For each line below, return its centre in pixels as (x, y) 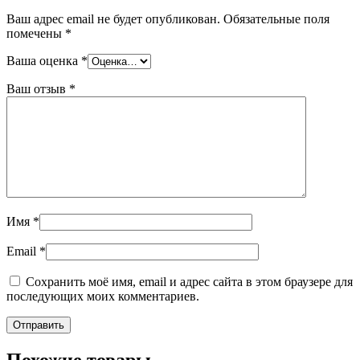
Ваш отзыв (38, 88)
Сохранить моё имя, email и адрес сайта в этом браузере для (189, 281)
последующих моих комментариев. (103, 296)
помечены (36, 33)
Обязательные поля (276, 18)
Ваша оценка (44, 60)
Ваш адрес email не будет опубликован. (113, 18)
